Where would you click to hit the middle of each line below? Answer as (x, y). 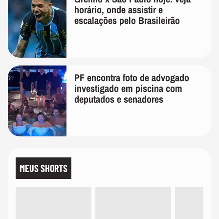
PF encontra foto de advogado (132, 77)
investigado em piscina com (128, 88)
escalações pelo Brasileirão (127, 20)
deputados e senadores (119, 99)
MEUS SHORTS (44, 168)
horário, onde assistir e (119, 10)
